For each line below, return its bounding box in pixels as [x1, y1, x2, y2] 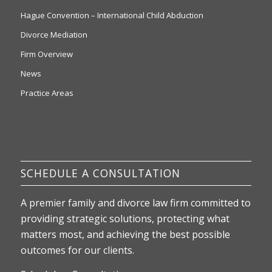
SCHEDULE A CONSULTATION [20, 166, 180, 181]
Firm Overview [20, 49, 73, 60]
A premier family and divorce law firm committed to [20, 196, 251, 210]
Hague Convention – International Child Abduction [20, 10, 203, 21]
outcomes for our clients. [20, 243, 134, 257]
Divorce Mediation [20, 29, 87, 41]
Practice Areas [20, 87, 73, 99]
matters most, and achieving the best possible [20, 228, 230, 242]
